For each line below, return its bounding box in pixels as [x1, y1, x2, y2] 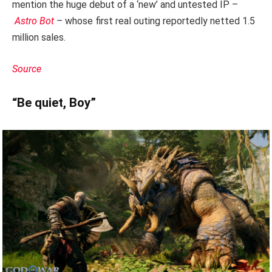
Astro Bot [15, 15, 54, 27]
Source [12, 63, 41, 75]
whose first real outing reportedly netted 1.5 [65, 15, 255, 27]
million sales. [12, 31, 66, 43]
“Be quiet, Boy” [12, 95, 96, 110]
